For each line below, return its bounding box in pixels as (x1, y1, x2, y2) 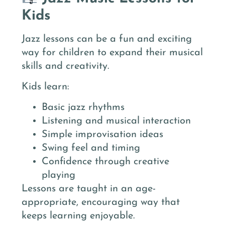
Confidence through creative (42, 157, 169, 167)
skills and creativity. (22, 61, 109, 71)
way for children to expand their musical (22, 47, 203, 58)
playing (42, 170, 75, 181)
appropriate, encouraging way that (22, 197, 180, 208)
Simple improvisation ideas (42, 130, 163, 140)
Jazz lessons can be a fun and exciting (22, 34, 192, 44)
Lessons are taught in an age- (22, 184, 156, 194)
